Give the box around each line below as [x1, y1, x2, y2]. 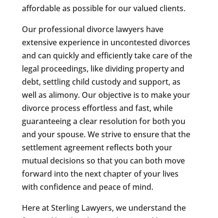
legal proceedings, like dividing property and [21, 63, 184, 74]
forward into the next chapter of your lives [21, 168, 179, 179]
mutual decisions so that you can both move [21, 155, 185, 166]
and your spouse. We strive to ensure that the [21, 128, 190, 140]
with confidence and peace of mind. [21, 181, 153, 192]
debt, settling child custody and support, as [21, 76, 181, 87]
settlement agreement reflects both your [21, 142, 172, 153]
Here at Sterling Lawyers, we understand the [21, 202, 186, 213]
